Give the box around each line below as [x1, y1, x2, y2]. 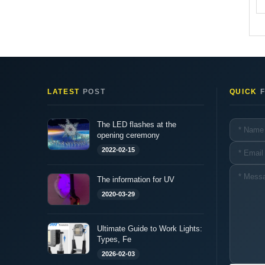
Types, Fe [97, 234, 131, 244]
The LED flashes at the [97, 119, 176, 129]
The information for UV [97, 174, 174, 184]
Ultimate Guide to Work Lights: [97, 224, 202, 233]
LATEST [47, 87, 80, 96]
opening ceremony [97, 130, 160, 140]
